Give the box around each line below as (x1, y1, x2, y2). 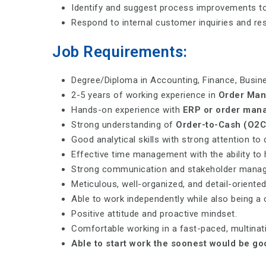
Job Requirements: (52, 42, 188, 61)
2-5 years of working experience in (71, 90, 218, 101)
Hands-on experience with (71, 104, 183, 116)
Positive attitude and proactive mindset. (71, 208, 237, 220)
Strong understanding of (71, 119, 176, 131)
